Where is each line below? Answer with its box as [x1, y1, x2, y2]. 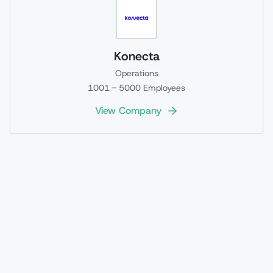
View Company [94, 104, 161, 117]
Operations [115, 68, 158, 79]
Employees [141, 82, 185, 93]
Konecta [113, 48, 160, 64]
